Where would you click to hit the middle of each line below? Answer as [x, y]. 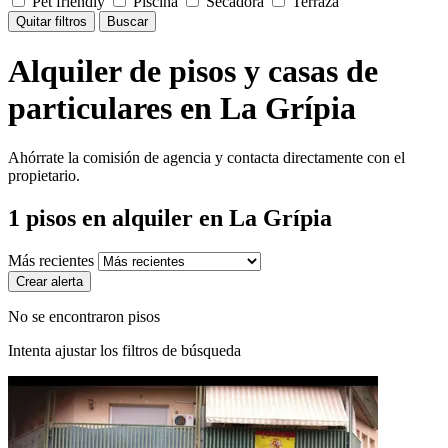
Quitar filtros [51, 21]
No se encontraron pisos [84, 316]
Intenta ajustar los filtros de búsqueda [124, 350]
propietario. [44, 175]
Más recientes [53, 260]
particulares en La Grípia [182, 108]
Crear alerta [49, 281]
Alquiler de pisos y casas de [193, 71]
